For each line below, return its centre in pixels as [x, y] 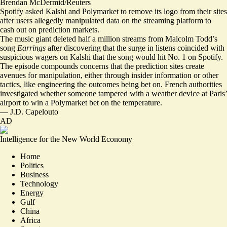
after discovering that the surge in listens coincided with [135, 48]
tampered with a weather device [149, 93]
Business [34, 175]
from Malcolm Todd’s [182, 39]
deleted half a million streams [100, 39]
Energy [32, 193]
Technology [39, 184]
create [194, 66]
